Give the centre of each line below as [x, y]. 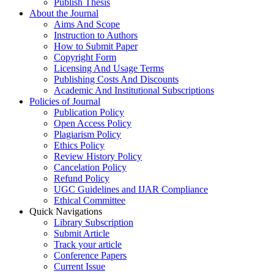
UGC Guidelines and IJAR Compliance [131, 190]
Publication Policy [89, 113]
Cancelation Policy [90, 168]
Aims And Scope [87, 24]
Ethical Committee [90, 201]
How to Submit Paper [96, 46]
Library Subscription [94, 223]
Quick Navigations [66, 212]
